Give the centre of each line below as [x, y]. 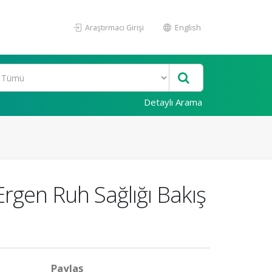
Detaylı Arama [173, 102]
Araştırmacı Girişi [114, 27]
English [187, 27]
